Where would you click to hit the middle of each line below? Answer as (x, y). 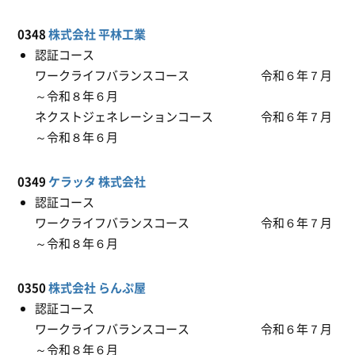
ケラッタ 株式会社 (97, 181)
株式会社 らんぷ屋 (96, 288)
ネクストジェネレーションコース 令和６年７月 (184, 116)
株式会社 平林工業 (97, 34)
